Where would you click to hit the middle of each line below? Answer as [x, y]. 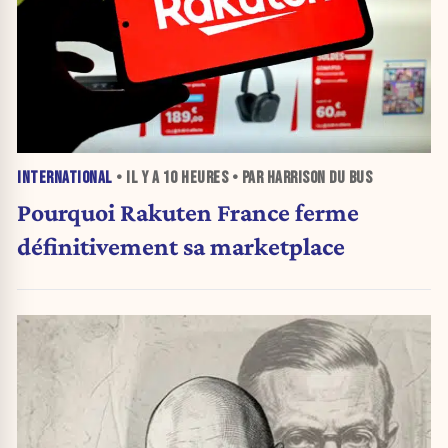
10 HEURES [195, 178]
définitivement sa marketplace [181, 246]
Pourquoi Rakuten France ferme [188, 212]
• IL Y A [137, 178]
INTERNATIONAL [65, 178]
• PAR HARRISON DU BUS [300, 178]
